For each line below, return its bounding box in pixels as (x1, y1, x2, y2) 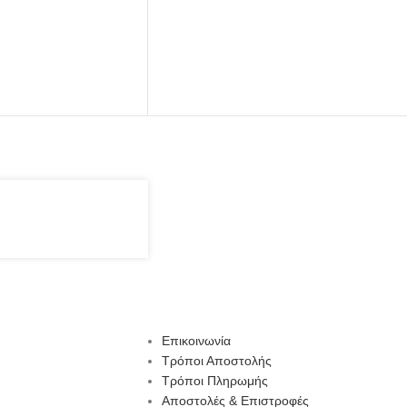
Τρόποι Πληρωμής (161, 373, 268, 389)
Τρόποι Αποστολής (161, 353, 272, 369)
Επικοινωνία (161, 333, 231, 349)
